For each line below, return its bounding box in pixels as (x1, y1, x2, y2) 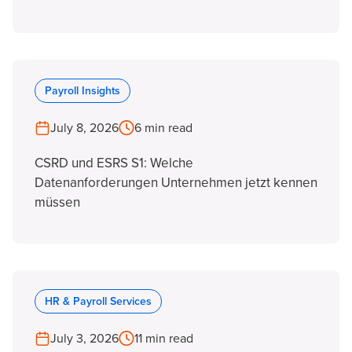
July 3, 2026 (50, 331, 119, 346)
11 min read (134, 331, 193, 346)
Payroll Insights (45, 84, 120, 97)
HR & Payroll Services (45, 295, 152, 308)
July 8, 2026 (50, 120, 119, 136)
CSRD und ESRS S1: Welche (35, 155, 193, 171)
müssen (35, 194, 80, 211)
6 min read (134, 120, 192, 136)
